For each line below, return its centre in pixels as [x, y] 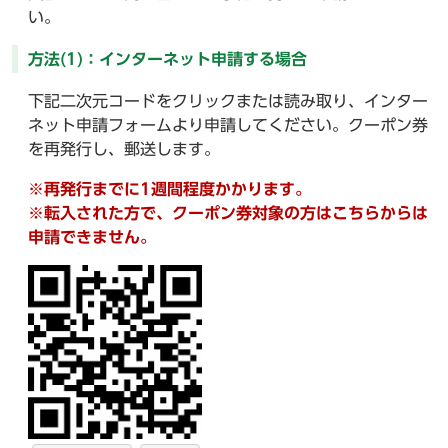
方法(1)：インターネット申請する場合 [167, 59]
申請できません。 [92, 237]
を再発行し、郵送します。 [124, 149]
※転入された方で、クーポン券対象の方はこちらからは [228, 213]
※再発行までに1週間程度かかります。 [169, 189]
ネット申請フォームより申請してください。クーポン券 [228, 125]
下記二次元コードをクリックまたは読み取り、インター [228, 101]
